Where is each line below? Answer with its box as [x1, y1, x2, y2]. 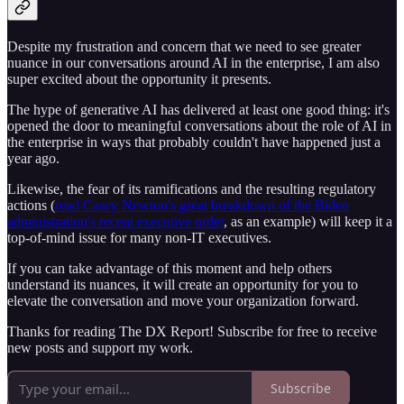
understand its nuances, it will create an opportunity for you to [7, 276, 358, 292]
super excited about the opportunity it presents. [7, 70, 271, 87]
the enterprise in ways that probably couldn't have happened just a [7, 133, 381, 150]
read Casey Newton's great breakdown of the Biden [55, 197, 349, 213]
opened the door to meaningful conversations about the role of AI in [7, 117, 391, 133]
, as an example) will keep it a [224, 213, 392, 229]
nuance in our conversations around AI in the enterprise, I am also [7, 54, 380, 70]
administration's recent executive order [7, 213, 224, 229]
